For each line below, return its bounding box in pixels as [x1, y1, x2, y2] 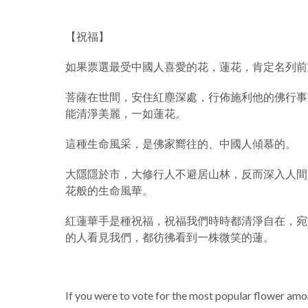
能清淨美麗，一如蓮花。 [65, 107, 186, 120]
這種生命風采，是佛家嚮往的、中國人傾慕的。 [65, 137, 296, 150]
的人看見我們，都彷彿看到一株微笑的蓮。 [65, 230, 274, 243]
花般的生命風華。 [65, 184, 153, 197]
